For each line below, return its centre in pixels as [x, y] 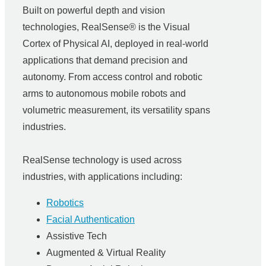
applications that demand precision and [105, 60]
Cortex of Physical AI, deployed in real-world [115, 44]
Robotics [65, 203]
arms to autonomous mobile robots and [104, 94]
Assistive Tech [77, 236]
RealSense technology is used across [102, 160]
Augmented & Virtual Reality [106, 253]
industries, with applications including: [102, 177]
